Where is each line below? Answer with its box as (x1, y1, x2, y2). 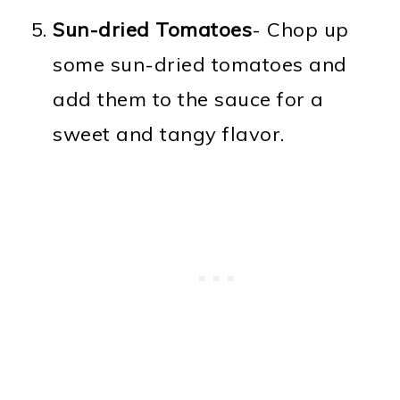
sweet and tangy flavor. (53, 121, 285, 146)
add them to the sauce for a (53, 86, 324, 112)
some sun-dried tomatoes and (53, 51, 347, 77)
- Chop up (252, 16, 349, 42)
